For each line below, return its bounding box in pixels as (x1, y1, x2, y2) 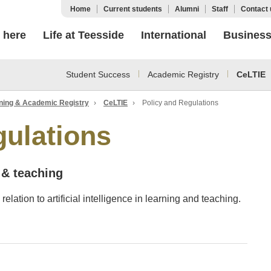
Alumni (175, 5, 199, 13)
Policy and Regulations (142, 99, 218, 107)
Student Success (65, 70, 130, 79)
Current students (103, 5, 162, 13)
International (141, 29, 206, 41)
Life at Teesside (43, 29, 124, 41)
